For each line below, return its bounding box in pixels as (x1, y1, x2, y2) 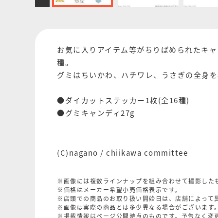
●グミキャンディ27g (57, 107, 135, 118)
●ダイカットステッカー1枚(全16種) (57, 94, 190, 105)
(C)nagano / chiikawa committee (57, 147, 188, 158)
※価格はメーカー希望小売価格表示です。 (57, 185, 182, 194)
